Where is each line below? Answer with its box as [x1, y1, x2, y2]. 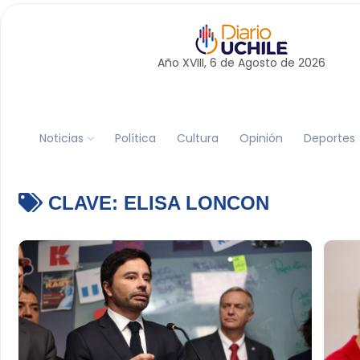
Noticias [39, 129, 84, 146]
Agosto [237, 55, 277, 71]
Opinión [239, 129, 283, 146]
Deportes [303, 129, 355, 146]
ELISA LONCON [123, 192, 269, 214]
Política [114, 129, 156, 146]
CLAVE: [42, 192, 124, 214]
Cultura [176, 129, 219, 146]
